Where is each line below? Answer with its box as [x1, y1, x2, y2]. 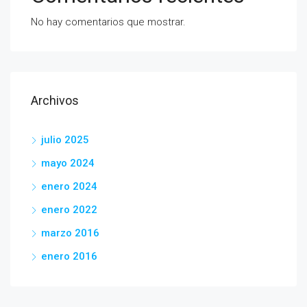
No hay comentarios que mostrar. [31, 16, 186, 29]
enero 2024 [41, 180, 97, 193]
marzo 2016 [41, 227, 99, 240]
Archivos [31, 93, 79, 108]
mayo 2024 [41, 157, 95, 170]
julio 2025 [41, 134, 89, 147]
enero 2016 [41, 250, 97, 263]
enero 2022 [41, 204, 97, 217]
